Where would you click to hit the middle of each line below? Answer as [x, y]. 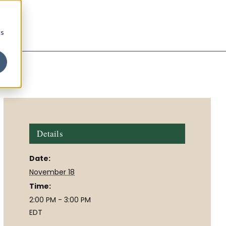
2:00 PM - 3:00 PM [60, 200]
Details [50, 133]
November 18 [52, 172]
